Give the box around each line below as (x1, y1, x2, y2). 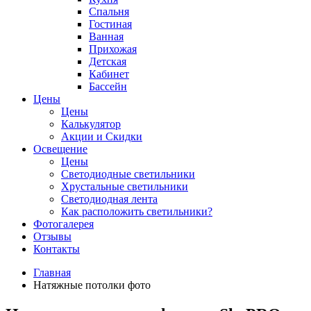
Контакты (33, 243, 80, 255)
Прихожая (89, 43, 137, 56)
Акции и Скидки (61, 131, 142, 143)
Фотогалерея (33, 218, 94, 230)
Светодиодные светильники (61, 168, 195, 180)
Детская (89, 56, 126, 68)
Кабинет (89, 68, 129, 81)
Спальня (89, 6, 129, 18)
